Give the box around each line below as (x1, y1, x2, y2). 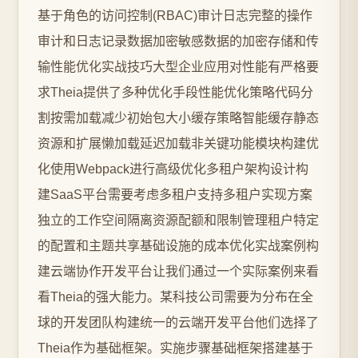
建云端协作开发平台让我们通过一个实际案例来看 (38, 265, 319, 278)
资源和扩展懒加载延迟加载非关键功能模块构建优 (38, 137, 319, 150)
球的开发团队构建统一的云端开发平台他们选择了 (38, 316, 319, 329)
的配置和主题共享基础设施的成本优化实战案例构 (38, 239, 319, 253)
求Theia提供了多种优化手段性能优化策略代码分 (38, 86, 313, 99)
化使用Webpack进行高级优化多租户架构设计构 (38, 162, 308, 176)
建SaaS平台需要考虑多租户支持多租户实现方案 (38, 188, 312, 201)
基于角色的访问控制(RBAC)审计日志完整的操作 (38, 9, 312, 22)
